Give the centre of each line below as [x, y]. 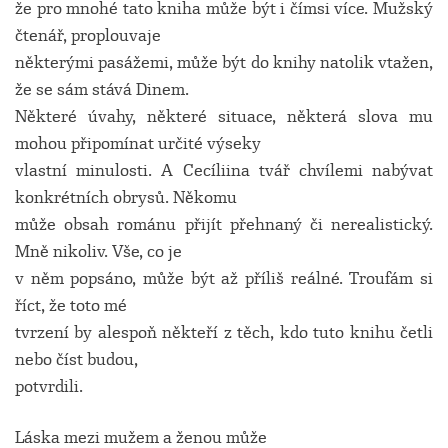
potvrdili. [49, 386]
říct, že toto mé [71, 305]
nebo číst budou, [76, 359]
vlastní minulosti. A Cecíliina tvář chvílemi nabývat [224, 170]
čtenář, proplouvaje [88, 35]
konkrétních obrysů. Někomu [126, 197]
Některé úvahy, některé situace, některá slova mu [224, 116]
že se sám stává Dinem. [102, 89]
